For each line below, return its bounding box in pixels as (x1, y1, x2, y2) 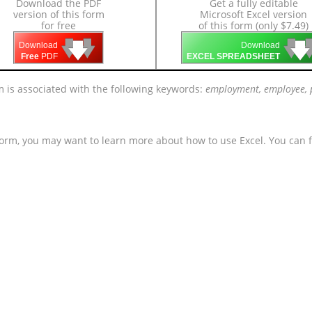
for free (41, 19, 76, 32)
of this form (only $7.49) (198, 19, 309, 32)
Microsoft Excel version (200, 8, 307, 21)
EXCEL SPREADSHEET (187, 52, 280, 62)
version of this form (13, 8, 104, 21)
